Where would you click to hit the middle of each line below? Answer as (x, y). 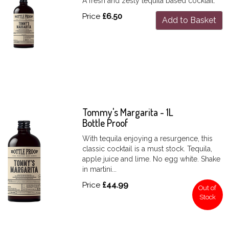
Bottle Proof (106, 123)
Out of (208, 188)
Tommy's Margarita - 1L (128, 112)
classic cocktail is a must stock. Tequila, (147, 148)
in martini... (100, 169)
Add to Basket (189, 20)
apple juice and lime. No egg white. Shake (152, 159)
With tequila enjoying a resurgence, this (148, 138)
